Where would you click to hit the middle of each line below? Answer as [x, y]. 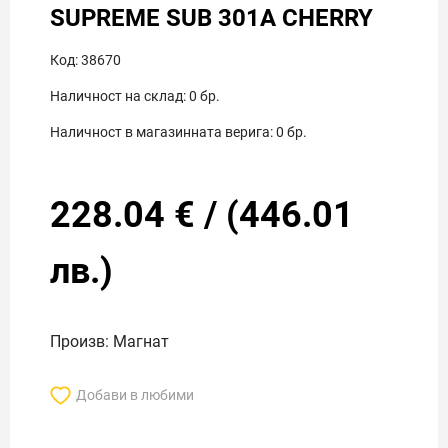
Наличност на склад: [118, 96]
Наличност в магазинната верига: [161, 132]
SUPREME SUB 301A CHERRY [211, 18]
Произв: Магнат [109, 341]
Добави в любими [135, 395]
